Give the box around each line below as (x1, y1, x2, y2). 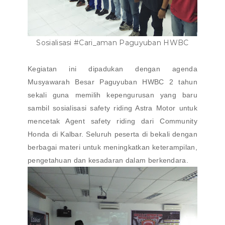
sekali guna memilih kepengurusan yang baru (28, 91, 197, 99)
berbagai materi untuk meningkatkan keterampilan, (28, 143, 197, 151)
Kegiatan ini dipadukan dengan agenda (28, 65, 197, 73)
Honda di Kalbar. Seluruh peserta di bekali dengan (28, 130, 197, 138)
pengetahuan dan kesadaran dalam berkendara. (28, 156, 188, 164)
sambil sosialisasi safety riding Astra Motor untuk (28, 104, 197, 112)
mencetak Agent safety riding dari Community (28, 117, 197, 125)
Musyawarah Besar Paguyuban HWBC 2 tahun (28, 78, 197, 86)
